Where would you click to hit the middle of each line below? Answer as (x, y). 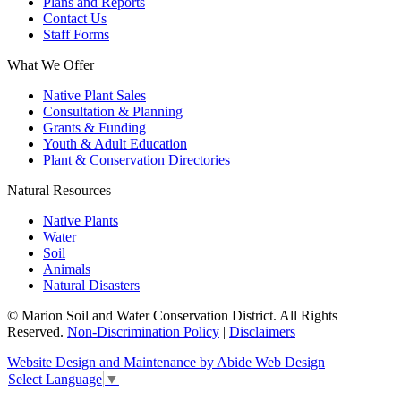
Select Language (55, 380)
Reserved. (37, 332)
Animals (67, 269)
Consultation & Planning (113, 112)
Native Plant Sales (94, 96)
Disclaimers (262, 332)
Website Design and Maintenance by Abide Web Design (166, 363)
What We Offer (51, 65)
